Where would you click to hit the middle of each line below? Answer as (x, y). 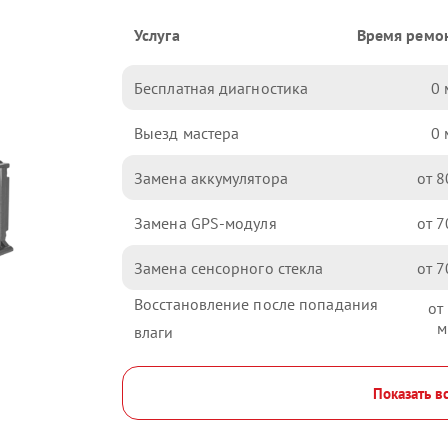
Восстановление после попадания (256, 304)
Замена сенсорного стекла (229, 267)
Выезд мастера (187, 132)
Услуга (157, 35)
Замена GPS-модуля (205, 222)
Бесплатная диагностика (221, 87)
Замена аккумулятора (211, 177)
